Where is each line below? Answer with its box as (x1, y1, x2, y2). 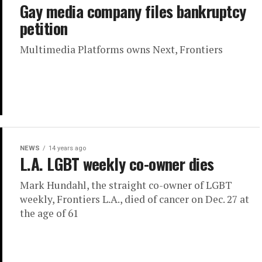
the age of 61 (20, 206, 78, 220)
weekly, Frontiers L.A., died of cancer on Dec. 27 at (20, 192, 249, 206)
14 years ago (49, 144, 86, 153)
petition (20, 16, 68, 40)
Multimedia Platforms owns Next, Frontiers (20, 43, 223, 56)
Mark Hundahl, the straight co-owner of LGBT (20, 178, 232, 192)
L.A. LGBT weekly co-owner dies (20, 152, 214, 176)
